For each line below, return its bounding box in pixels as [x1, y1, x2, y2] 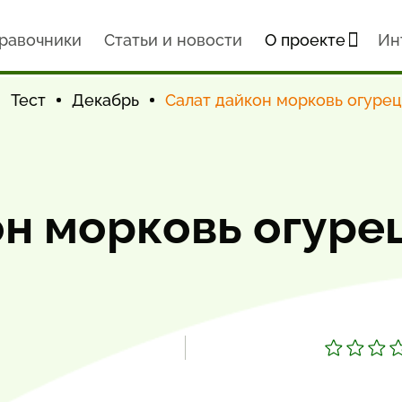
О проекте [264, 31, 345, 49]
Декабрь [72, 91, 139, 109]
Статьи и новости [103, 31, 242, 49]
